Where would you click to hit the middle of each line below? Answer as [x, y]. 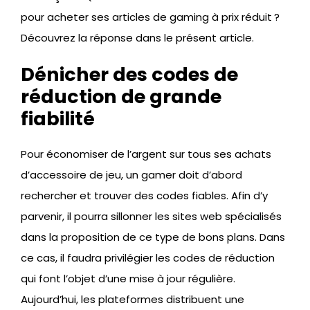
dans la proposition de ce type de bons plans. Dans [153, 237]
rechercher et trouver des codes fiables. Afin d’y [144, 196]
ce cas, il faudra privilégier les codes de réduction [148, 258]
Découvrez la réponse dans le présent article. [137, 37]
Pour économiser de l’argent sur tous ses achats [146, 154]
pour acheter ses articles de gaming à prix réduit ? [150, 17]
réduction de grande [121, 97]
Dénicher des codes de [129, 75]
